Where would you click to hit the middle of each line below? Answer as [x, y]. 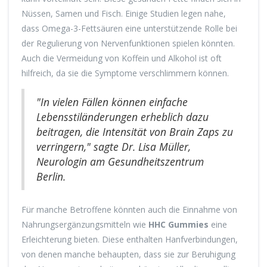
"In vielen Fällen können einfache [112, 102]
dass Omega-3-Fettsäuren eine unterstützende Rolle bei [129, 29]
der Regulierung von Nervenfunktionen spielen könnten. [128, 44]
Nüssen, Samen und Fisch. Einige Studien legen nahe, [124, 14]
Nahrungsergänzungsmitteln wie [85, 225]
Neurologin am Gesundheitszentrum [120, 162]
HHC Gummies [178, 225]
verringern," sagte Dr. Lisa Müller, [114, 147]
